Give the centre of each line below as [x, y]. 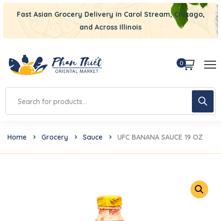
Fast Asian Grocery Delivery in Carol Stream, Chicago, [110, 14]
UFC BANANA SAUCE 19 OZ [160, 137]
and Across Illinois [110, 27]
